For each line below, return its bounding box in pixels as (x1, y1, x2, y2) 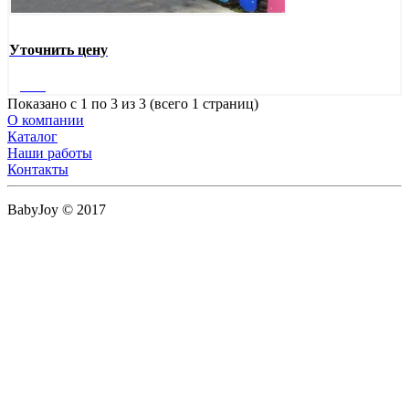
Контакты (7, 161, 68, 177)
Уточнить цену (9, 41, 108, 58)
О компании (7, 111, 84, 128)
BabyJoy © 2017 (7, 201, 106, 217)
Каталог (7, 128, 58, 144)
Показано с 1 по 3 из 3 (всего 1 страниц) (7, 95, 258, 111)
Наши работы (7, 144, 92, 161)
